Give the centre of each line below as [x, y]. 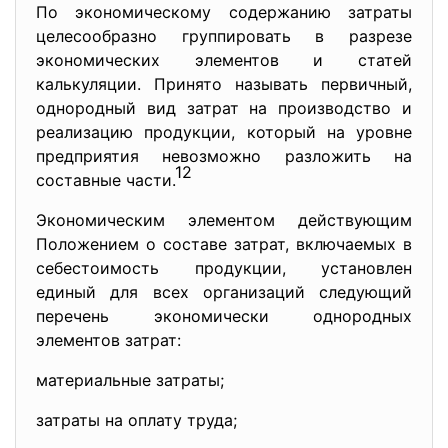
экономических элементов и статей [224, 60]
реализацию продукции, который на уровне [224, 132]
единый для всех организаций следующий [224, 292]
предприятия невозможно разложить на [224, 156]
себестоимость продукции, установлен [224, 268]
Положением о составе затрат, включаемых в [224, 244]
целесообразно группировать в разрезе [224, 36]
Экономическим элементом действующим [224, 220]
